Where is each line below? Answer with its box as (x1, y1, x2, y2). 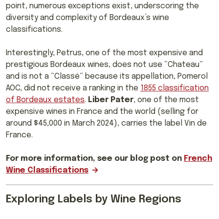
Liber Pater (88, 95, 133, 104)
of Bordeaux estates (6, 95, 85, 104)
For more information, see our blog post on (6, 154, 184, 163)
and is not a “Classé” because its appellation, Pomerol (6, 72, 208, 81)
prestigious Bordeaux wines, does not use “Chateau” (6, 60, 203, 69)
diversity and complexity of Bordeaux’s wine (6, 13, 169, 22)
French (184, 154, 212, 163)
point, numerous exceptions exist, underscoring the (6, 1, 199, 10)
